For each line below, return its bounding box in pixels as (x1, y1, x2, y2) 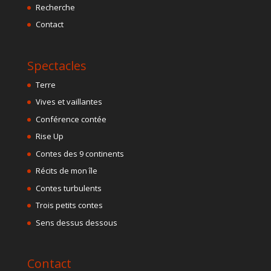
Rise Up (35, 131, 64, 142)
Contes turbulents (35, 182, 102, 194)
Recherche (35, 1, 75, 13)
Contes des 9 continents (35, 148, 124, 159)
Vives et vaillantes (35, 96, 102, 108)
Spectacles (27, 57, 87, 74)
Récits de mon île (35, 165, 97, 177)
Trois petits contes (35, 200, 103, 211)
